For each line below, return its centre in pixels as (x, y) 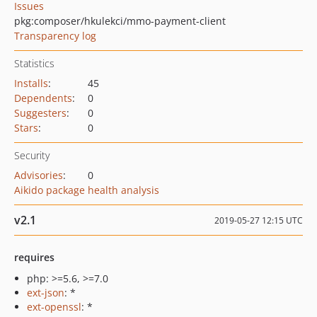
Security (32, 155)
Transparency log (55, 36)
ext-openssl (54, 307)
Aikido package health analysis (87, 190)
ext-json (46, 293)
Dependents (43, 98)
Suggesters (40, 113)
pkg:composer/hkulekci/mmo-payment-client (120, 21)
